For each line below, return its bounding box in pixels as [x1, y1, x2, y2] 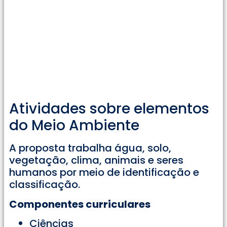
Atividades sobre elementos [9, 99, 209, 119]
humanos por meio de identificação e [9, 165, 199, 180]
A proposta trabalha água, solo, [9, 141, 171, 156]
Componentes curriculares [9, 197, 150, 211]
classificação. [9, 177, 80, 192]
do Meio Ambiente [9, 116, 139, 136]
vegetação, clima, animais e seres [9, 153, 183, 168]
